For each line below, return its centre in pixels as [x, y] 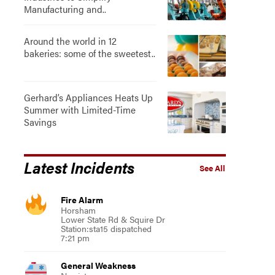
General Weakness [98, 265]
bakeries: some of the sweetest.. [89, 53]
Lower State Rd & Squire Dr [113, 219]
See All [212, 168]
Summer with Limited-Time [79, 110]
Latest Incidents [79, 167]
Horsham [78, 210]
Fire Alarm [82, 199]
